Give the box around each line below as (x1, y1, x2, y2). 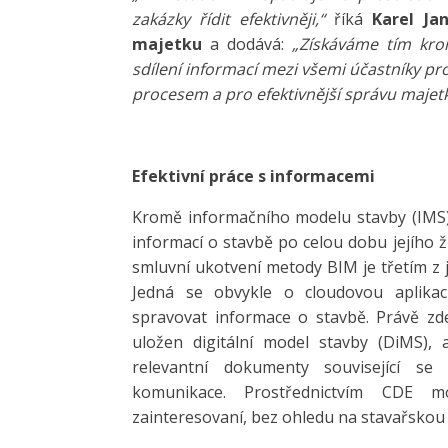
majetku (132, 33, 210, 55)
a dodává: (210, 33, 292, 55)
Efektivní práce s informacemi (132, 165, 375, 187)
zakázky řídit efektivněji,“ (132, 8, 326, 30)
